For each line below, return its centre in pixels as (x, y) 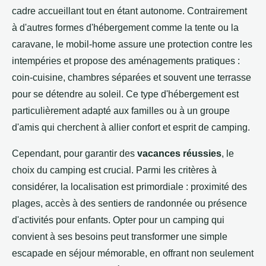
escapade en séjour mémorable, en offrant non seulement (133, 254)
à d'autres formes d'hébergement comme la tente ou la (125, 28)
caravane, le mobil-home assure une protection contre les (132, 45)
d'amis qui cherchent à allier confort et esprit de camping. (131, 128)
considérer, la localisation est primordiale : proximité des (129, 187)
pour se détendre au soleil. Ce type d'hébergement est (125, 94)
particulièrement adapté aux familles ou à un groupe (121, 111)
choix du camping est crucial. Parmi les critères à (114, 170)
